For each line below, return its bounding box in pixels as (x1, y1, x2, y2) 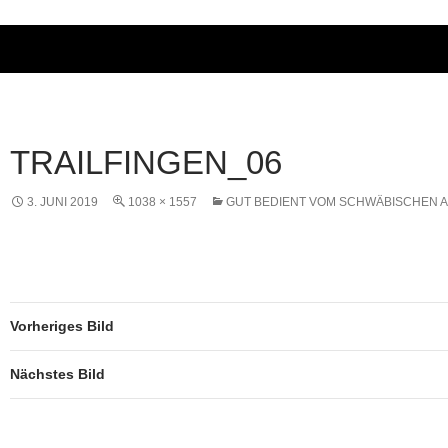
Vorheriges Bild (10, 317, 114, 334)
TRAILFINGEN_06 (10, 143, 282, 181)
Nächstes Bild (10, 365, 105, 382)
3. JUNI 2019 (27, 194, 98, 209)
